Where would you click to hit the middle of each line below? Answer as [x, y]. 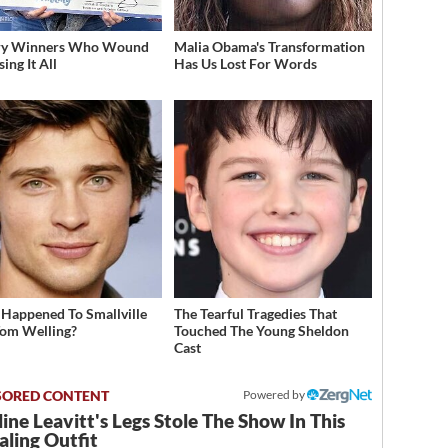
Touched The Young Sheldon [261, 331]
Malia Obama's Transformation [269, 47]
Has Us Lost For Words [245, 64]
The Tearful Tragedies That [255, 314]
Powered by [275, 395]
